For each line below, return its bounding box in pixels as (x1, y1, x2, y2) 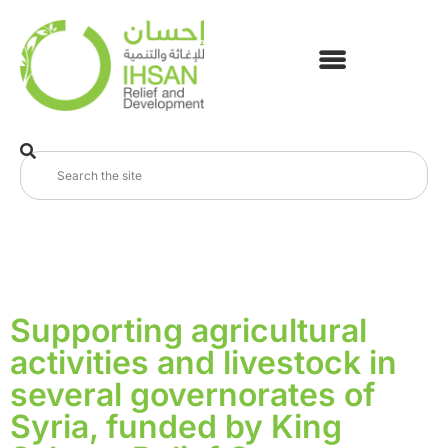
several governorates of (10, 375, 375, 415)
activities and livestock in (10, 343, 397, 383)
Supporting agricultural (10, 311, 367, 351)
